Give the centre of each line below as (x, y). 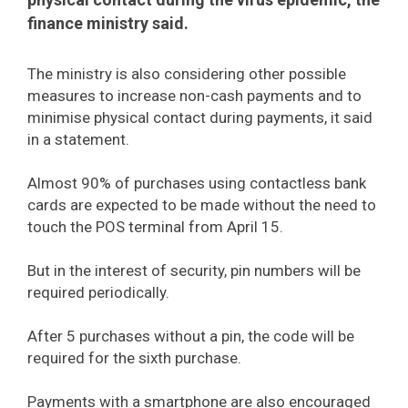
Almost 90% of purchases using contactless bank (197, 184)
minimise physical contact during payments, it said (200, 118)
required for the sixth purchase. (134, 358)
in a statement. (78, 140)
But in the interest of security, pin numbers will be (194, 271)
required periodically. (98, 293)
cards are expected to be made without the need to (202, 205)
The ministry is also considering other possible (187, 74)
